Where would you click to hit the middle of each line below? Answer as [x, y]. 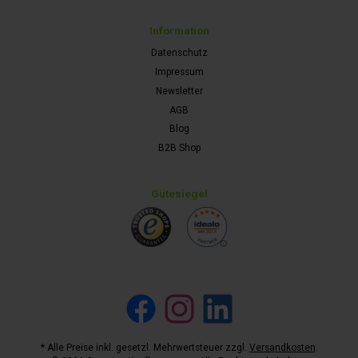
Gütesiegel [179, 194]
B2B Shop [179, 148]
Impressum [179, 72]
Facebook [143, 314]
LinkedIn [217, 314]
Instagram [183, 314]
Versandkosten [282, 348]
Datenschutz [179, 53]
